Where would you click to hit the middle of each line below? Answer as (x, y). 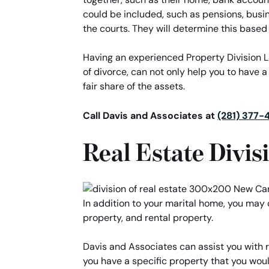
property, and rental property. (148, 218)
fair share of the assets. (134, 86)
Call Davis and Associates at (150, 116)
